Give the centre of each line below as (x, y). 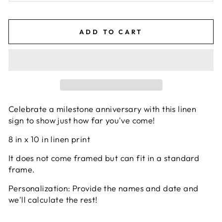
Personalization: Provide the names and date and (104, 188)
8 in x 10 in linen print (49, 139)
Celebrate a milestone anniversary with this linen (103, 109)
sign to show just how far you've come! (82, 120)
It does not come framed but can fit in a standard (104, 158)
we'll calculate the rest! (54, 199)
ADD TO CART (111, 32)
